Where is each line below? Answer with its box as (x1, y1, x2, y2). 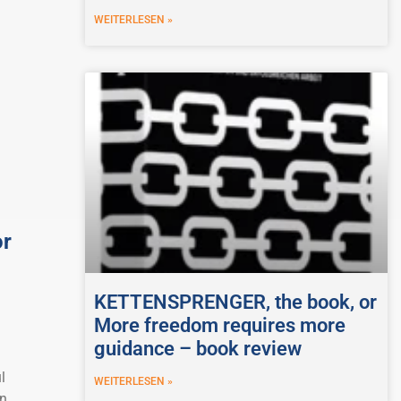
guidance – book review (93, 337, 302, 360)
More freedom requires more (93, 313, 346, 337)
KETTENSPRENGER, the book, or (93, 290, 377, 313)
